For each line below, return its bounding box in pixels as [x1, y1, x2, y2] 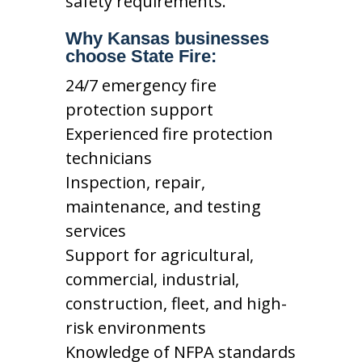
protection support [65, 99, 213, 120]
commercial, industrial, [65, 268, 239, 290]
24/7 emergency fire [65, 74, 217, 96]
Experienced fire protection [65, 123, 273, 145]
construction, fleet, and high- [65, 293, 287, 314]
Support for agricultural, [65, 244, 254, 266]
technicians [65, 147, 152, 169]
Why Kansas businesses [65, 28, 269, 48]
